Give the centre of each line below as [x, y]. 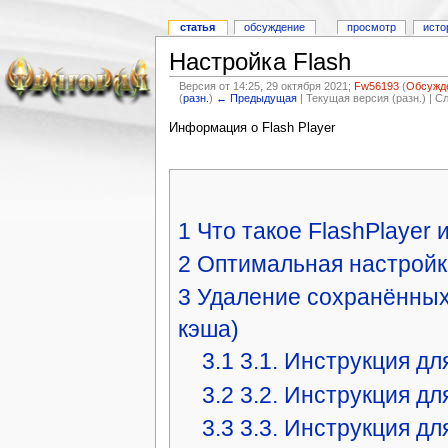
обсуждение [275, 27]
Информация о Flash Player [251, 127]
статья [198, 27]
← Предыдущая [257, 97]
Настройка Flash [259, 62]
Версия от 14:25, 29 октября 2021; [267, 85]
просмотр [372, 27]
